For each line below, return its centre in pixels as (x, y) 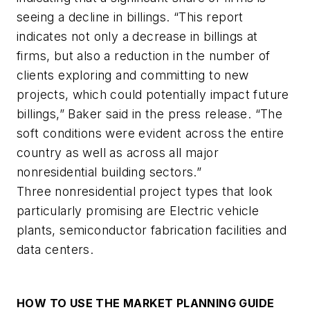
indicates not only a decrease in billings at (137, 36)
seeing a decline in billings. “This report (130, 17)
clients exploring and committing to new (133, 75)
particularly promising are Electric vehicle (138, 210)
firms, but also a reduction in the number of (144, 55)
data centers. (57, 249)
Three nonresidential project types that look (145, 191)
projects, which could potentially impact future (153, 94)
